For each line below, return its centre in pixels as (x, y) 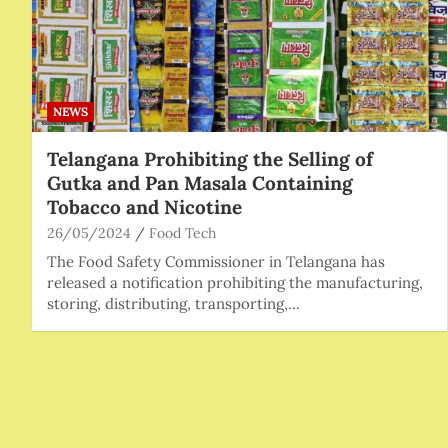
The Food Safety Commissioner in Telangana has (216, 261)
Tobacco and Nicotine (144, 206)
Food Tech (182, 232)
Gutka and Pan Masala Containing (200, 182)
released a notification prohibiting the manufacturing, (235, 282)
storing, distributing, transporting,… (173, 303)
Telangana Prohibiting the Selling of (210, 158)
